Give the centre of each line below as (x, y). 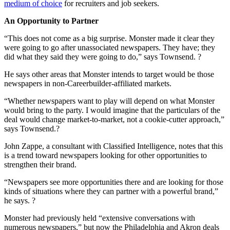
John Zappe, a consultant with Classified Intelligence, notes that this (113, 146)
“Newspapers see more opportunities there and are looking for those (114, 182)
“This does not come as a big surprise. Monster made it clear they (109, 39)
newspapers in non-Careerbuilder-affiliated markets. (88, 84)
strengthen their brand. (40, 165)
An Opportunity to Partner (51, 21)
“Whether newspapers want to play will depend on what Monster (109, 101)
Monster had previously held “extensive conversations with (100, 218)
